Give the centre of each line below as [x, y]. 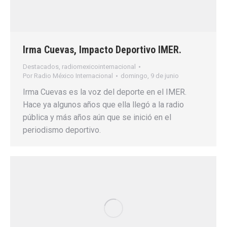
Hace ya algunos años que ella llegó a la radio [103, 104]
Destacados [41, 66]
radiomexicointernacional [99, 66]
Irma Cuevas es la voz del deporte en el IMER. [105, 92]
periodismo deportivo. [62, 130]
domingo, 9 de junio [150, 75]
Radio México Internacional [73, 75]
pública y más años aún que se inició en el [97, 117]
